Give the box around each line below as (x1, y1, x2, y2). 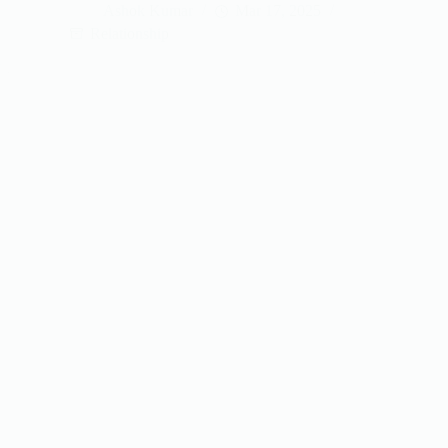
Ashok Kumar (103, 2, 193, 20)
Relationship (90, 25, 169, 43)
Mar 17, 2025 (235, 2, 321, 20)
